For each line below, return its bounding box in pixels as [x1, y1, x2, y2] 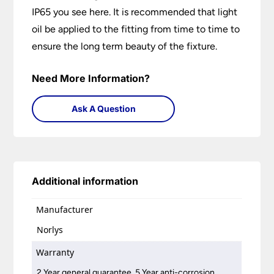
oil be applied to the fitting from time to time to [32, 23, 240, 35]
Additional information [32, 175, 139, 188]
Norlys [37, 223, 64, 235]
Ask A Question [71, 103, 136, 114]
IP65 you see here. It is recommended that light [32, 6, 238, 18]
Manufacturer [36, 204, 94, 216]
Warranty [36, 246, 75, 258]
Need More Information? [32, 72, 150, 85]
